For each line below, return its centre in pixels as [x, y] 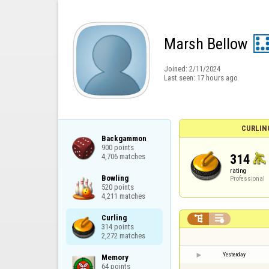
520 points [117, 187]
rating [238, 171]
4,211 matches [123, 196]
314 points [117, 226]
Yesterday [234, 254]
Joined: [176, 69]
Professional [248, 179]
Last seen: [180, 78]
